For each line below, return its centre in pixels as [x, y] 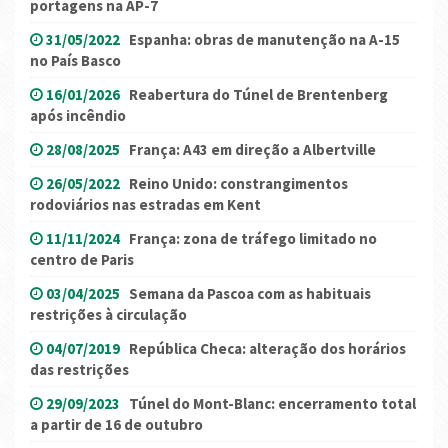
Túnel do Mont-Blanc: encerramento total [272, 404]
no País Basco [75, 61]
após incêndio [78, 116]
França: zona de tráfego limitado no [253, 239]
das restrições [79, 370]
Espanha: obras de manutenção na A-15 [264, 40]
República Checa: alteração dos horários [267, 349]
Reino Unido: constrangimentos [238, 184]
